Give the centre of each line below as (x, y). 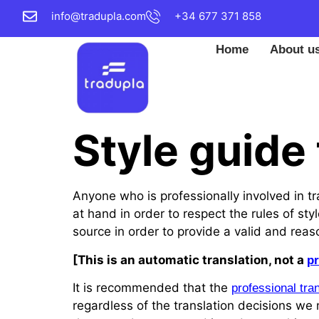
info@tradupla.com (99, 16)
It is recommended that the (152, 287)
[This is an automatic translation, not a (190, 260)
